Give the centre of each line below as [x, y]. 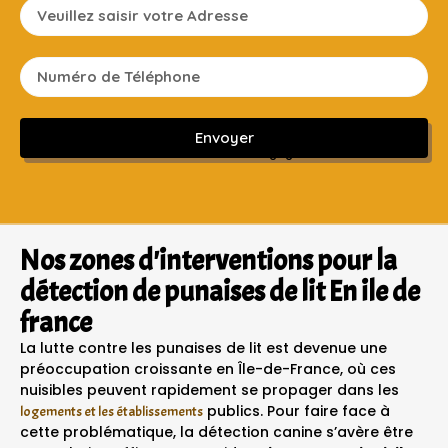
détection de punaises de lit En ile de [220, 291]
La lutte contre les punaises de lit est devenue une [203, 347]
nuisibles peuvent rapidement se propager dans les [209, 389]
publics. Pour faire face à [296, 410]
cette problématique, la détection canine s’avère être [216, 431]
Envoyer [224, 138]
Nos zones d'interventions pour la [208, 260]
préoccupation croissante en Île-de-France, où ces [208, 368]
